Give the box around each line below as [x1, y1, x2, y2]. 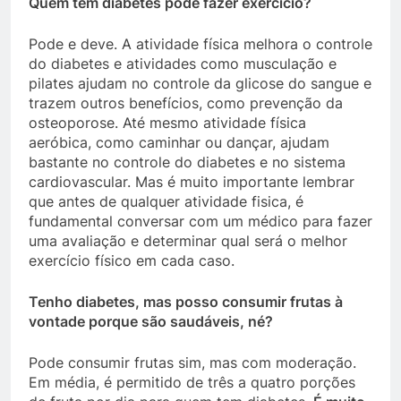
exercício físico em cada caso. [29, 252, 235, 269]
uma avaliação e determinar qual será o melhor [29, 232, 347, 250]
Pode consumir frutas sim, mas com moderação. [29, 354, 356, 371]
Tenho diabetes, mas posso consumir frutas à [29, 293, 343, 311]
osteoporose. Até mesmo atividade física [29, 114, 306, 132]
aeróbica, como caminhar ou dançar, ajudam [29, 133, 329, 151]
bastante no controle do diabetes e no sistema [29, 153, 346, 171]
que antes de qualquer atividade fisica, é [29, 192, 303, 210]
